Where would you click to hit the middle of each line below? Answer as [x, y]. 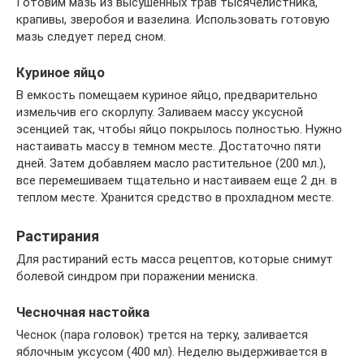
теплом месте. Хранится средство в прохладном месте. [175, 197]
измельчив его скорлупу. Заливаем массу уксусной [160, 112]
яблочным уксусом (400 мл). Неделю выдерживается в [172, 352]
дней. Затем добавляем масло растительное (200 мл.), [171, 163]
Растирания [58, 236]
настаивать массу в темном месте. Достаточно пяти [169, 146]
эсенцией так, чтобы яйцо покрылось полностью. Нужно [179, 129]
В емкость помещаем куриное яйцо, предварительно [167, 95]
